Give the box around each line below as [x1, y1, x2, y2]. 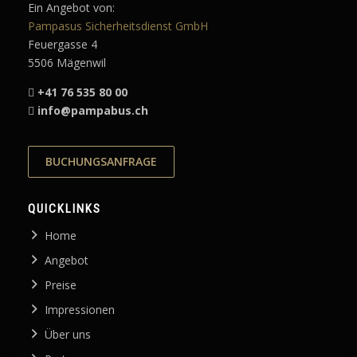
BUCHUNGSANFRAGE [45, 154, 157, 170]
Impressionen [45, 301, 116, 317]
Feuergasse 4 [28, 37, 97, 53]
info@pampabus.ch [37, 102, 148, 118]
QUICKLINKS [28, 201, 101, 216]
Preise [45, 277, 77, 292]
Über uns [45, 326, 92, 342]
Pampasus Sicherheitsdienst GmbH [28, 18, 208, 34]
